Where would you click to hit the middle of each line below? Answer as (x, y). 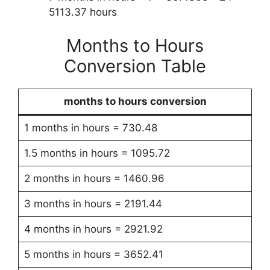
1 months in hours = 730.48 (90, 127)
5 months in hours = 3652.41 (93, 254)
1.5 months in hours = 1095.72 (97, 153)
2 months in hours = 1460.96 (94, 178)
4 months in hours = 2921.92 (93, 229)
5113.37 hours (83, 12)
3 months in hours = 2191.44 (93, 203)
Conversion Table (135, 66)
